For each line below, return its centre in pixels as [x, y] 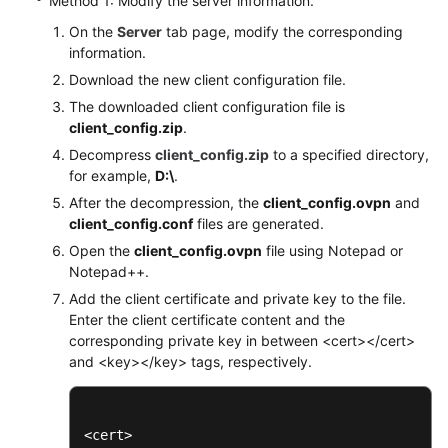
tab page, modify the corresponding [282, 31]
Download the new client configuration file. [207, 79]
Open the [101, 250]
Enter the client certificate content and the [207, 319]
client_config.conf [131, 223]
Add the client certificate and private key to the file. [237, 298]
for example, [112, 175]
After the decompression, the [166, 202]
